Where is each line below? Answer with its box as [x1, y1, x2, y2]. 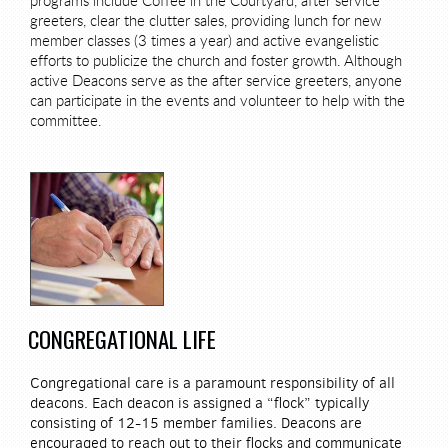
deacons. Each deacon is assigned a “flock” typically [30, 392, 369, 414]
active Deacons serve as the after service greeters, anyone [30, 73, 402, 89]
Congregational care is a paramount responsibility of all [30, 372, 395, 394]
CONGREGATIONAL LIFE [28, 322, 217, 357]
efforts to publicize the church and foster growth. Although [30, 53, 402, 69]
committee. [30, 113, 102, 129]
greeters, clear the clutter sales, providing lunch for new [30, 13, 381, 29]
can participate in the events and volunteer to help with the [30, 93, 405, 109]
